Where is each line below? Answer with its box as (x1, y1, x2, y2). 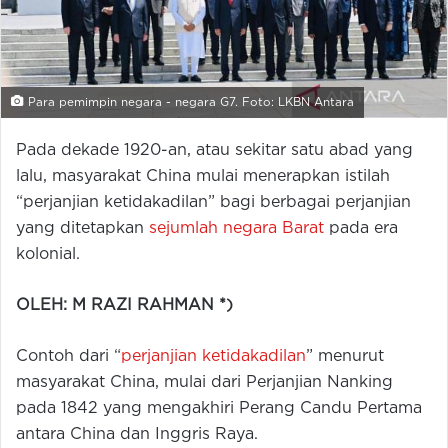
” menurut (306, 349, 384, 365)
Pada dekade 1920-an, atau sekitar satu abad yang (16, 143, 413, 159)
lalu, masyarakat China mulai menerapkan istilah (16, 169, 390, 185)
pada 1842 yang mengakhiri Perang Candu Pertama (16, 401, 422, 417)
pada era (324, 221, 398, 237)
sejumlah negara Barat (149, 221, 324, 237)
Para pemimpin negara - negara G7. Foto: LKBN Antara (24, 97, 354, 109)
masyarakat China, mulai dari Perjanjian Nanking (16, 375, 393, 391)
